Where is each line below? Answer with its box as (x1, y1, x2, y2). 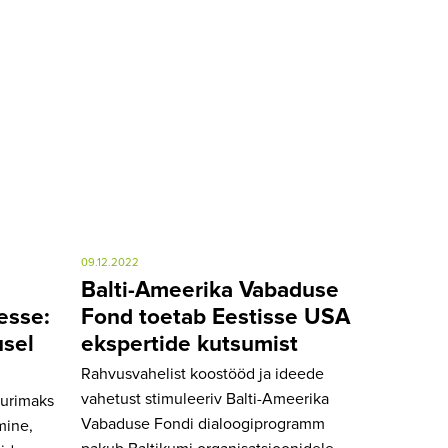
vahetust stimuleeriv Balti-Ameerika (81, 391, 329, 408)
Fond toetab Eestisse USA (81, 305, 350, 329)
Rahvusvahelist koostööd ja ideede (81, 366, 324, 383)
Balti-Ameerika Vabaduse (81, 278, 339, 302)
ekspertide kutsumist (81, 332, 298, 356)
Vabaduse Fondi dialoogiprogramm (81, 416, 325, 433)
